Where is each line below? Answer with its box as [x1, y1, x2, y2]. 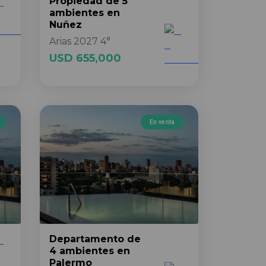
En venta [150, 118, 175, 126]
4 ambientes [49, 245, 114, 256]
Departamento [49, 233, 124, 245]
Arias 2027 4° [49, 36, 110, 47]
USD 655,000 [49, 52, 121, 65]
